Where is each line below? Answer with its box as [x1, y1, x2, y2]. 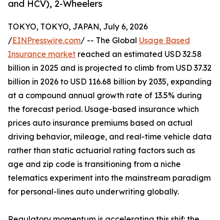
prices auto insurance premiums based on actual [8, 118, 192, 128]
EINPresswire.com [12, 35, 81, 46]
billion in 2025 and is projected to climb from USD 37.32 [8, 63, 212, 73]
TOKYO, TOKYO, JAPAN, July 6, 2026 [8, 22, 148, 32]
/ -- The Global [81, 35, 139, 46]
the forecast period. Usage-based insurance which [8, 104, 199, 114]
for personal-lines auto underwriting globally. [8, 187, 179, 197]
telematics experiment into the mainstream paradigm [8, 173, 211, 183]
